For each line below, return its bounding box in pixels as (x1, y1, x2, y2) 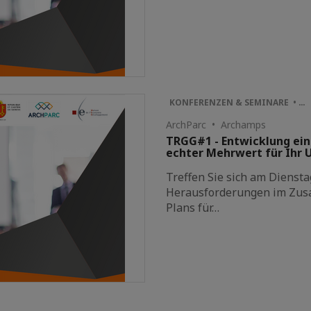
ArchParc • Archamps (166, 118, 267, 132)
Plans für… (166, 200, 220, 216)
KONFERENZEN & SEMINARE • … (169, 96, 306, 109)
